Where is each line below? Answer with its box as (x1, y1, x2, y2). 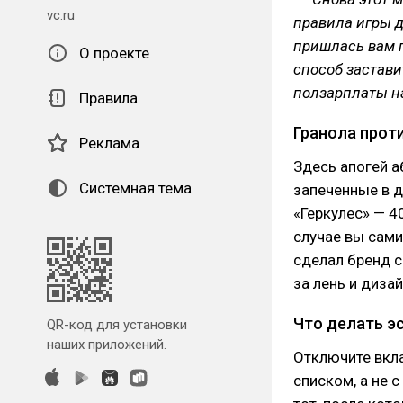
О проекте (79, 44, 149, 62)
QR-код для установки (47, 317, 187, 333)
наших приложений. (47, 336, 166, 353)
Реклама (79, 134, 139, 152)
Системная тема (79, 179, 192, 197)
